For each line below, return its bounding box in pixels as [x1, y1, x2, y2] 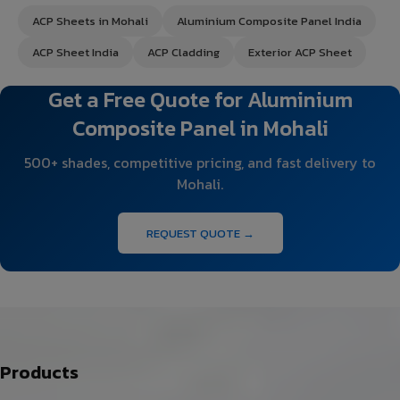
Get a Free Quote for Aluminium [47, 83, 353, 115]
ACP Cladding [147, 43, 220, 61]
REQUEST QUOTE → [146, 224, 254, 242]
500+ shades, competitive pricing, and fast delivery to [24, 151, 376, 173]
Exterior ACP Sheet [248, 43, 352, 61]
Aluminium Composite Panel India [177, 12, 362, 29]
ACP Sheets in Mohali [32, 12, 148, 29]
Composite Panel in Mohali [71, 112, 329, 144]
